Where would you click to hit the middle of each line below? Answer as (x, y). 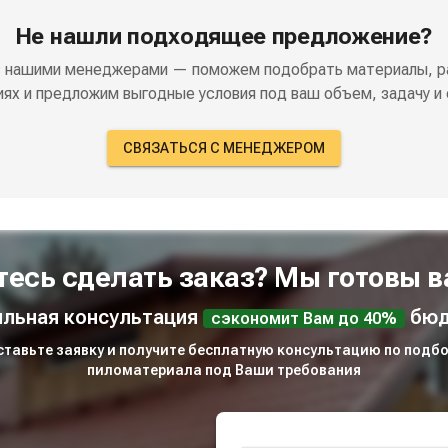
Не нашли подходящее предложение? (224, 36)
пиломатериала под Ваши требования (224, 369)
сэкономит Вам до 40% (303, 318)
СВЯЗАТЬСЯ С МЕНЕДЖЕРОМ (224, 147)
